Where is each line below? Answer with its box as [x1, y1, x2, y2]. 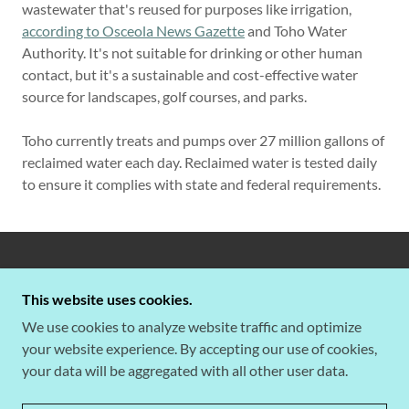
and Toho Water [245, 22, 347, 39]
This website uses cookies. [22, 290, 193, 308]
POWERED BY [159, 390, 250, 404]
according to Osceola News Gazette [22, 22, 245, 39]
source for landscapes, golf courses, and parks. [22, 88, 307, 105]
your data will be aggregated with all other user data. [22, 362, 348, 379]
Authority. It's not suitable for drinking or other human [22, 44, 362, 61]
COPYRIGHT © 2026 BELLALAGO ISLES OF [66, 269, 343, 283]
